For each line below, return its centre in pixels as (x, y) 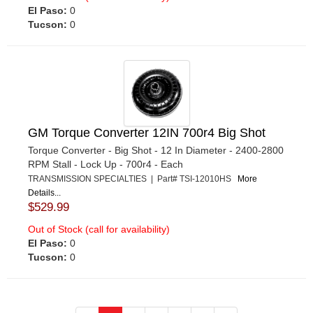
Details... (44, 192)
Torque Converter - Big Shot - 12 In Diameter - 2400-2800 (156, 150)
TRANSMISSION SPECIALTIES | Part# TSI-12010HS (133, 179)
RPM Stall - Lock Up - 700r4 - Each (105, 164)
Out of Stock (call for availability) (99, 229)
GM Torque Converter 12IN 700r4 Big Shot (147, 132)
